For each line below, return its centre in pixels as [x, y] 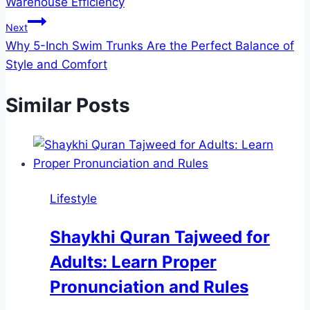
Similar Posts [68, 105]
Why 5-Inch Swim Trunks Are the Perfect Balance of [150, 46]
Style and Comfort [56, 65]
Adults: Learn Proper [133, 262]
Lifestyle [73, 198]
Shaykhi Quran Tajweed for [160, 237]
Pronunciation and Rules [149, 286]
